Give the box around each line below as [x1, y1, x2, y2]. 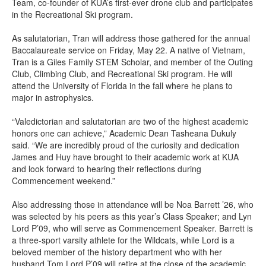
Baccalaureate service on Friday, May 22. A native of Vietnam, [12, 44, 245, 56]
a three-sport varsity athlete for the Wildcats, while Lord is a [12, 234, 235, 246]
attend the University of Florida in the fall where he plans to [12, 80, 233, 91]
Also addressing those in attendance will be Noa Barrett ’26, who [12, 198, 254, 210]
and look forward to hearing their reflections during [12, 163, 201, 175]
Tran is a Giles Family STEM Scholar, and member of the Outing [12, 56, 253, 68]
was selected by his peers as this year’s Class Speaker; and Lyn [12, 210, 252, 222]
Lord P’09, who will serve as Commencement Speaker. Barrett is [12, 222, 253, 234]
